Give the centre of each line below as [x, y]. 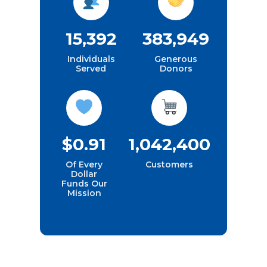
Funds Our [84, 184]
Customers [169, 165]
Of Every [84, 165]
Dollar [84, 174]
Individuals [91, 59]
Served [91, 69]
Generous [176, 59]
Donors [176, 69]
